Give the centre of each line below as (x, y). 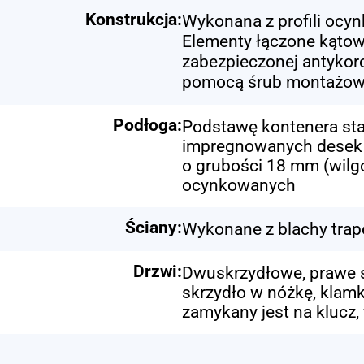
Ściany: (154, 227)
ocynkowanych (239, 185)
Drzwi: (158, 271)
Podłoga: (147, 125)
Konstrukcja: (134, 19)
